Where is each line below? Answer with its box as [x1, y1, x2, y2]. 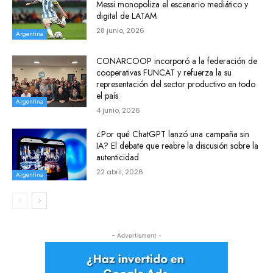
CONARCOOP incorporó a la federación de [96, 54, 258, 67]
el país [96, 89, 119, 102]
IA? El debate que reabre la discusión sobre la [96, 139, 259, 152]
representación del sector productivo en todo [96, 77, 256, 90]
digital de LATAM [96, 10, 157, 23]
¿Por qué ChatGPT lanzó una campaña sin [96, 127, 250, 140]
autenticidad [96, 151, 140, 163]
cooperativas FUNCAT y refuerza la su [96, 66, 232, 79]
